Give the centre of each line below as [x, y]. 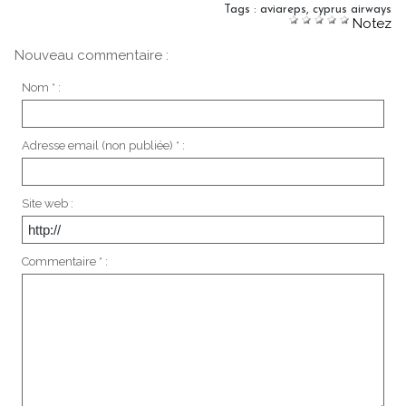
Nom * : [41, 87]
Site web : [47, 203]
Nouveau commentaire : [92, 55]
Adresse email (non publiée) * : [103, 145]
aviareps [283, 10]
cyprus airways [352, 10]
